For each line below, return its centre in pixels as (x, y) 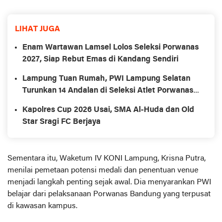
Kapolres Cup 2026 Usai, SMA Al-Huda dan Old (108, 110)
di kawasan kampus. (42, 206)
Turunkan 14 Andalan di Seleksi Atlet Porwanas (108, 91)
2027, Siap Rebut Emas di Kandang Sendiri (100, 59)
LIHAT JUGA (37, 29)
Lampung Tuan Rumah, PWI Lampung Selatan (106, 79)
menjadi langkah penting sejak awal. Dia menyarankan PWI (109, 182)
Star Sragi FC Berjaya (61, 122)
